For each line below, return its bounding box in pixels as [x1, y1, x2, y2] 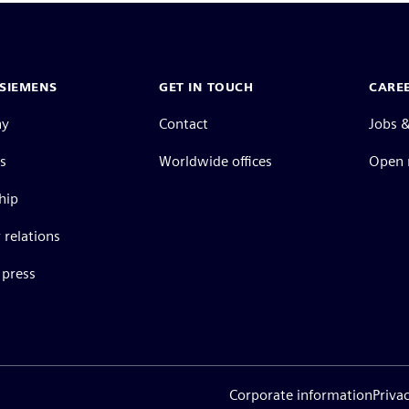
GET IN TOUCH [159, 79, 253, 94]
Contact [159, 114, 208, 132]
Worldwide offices [159, 152, 272, 170]
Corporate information [229, 385, 372, 404]
